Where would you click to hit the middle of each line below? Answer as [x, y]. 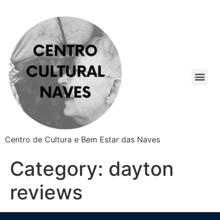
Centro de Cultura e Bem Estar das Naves [82, 139]
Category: [59, 169]
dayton [141, 169]
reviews [46, 192]
